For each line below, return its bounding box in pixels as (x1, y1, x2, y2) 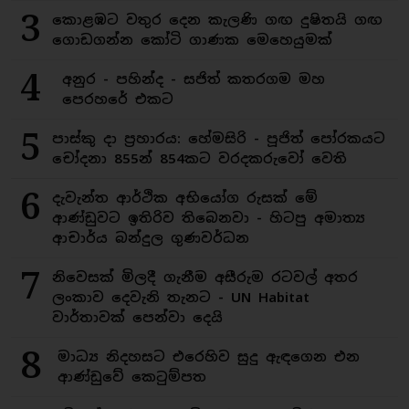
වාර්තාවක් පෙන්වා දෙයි (52, 309, 223, 326)
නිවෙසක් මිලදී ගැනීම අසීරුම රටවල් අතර (52, 268, 358, 286)
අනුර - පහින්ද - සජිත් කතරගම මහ (62, 70, 326, 88)
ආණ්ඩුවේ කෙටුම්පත (57, 368, 206, 385)
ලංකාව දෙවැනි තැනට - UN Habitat (52, 288, 309, 306)
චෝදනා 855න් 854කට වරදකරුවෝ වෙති (52, 150, 347, 167)
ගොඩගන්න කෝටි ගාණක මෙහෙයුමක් (52, 31, 332, 48)
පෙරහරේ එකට (62, 90, 174, 108)
